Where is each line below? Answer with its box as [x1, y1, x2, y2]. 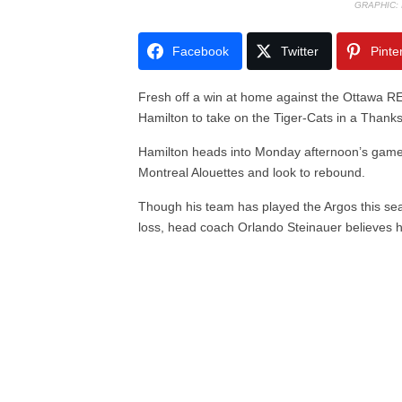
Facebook [172, 44, 230, 59]
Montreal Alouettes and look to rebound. [138, 165, 366, 180]
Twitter [281, 44, 319, 59]
